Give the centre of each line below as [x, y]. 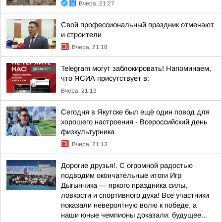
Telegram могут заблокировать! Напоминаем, [136, 68]
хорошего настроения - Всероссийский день [134, 122]
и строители [81, 35]
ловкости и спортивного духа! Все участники [135, 195]
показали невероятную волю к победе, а [129, 205]
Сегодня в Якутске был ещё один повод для [135, 112]
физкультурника [88, 132]
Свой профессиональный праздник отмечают [138, 25]
